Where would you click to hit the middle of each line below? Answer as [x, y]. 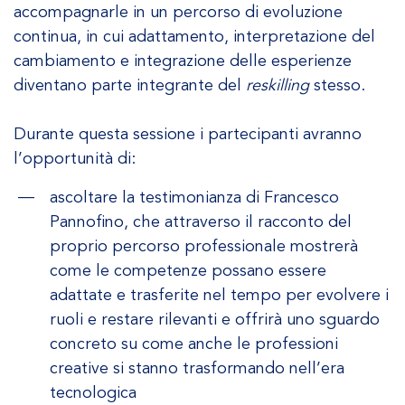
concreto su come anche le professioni [194, 344]
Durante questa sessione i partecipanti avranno [188, 134]
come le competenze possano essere [188, 270]
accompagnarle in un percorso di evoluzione [178, 12]
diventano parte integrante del [130, 85]
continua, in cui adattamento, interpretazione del [194, 36]
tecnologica [93, 392]
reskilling [278, 85]
